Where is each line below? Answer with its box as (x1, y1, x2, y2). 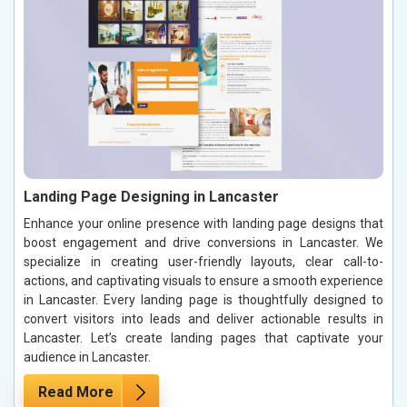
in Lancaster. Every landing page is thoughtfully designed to (24, 293, 383, 308)
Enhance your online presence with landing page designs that (24, 216, 383, 232)
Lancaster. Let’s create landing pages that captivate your (24, 331, 383, 346)
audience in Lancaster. (24, 350, 151, 365)
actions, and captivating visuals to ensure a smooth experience (24, 273, 383, 289)
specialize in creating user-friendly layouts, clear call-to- (24, 254, 383, 270)
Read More (38, 383, 114, 402)
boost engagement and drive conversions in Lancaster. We (24, 235, 383, 251)
